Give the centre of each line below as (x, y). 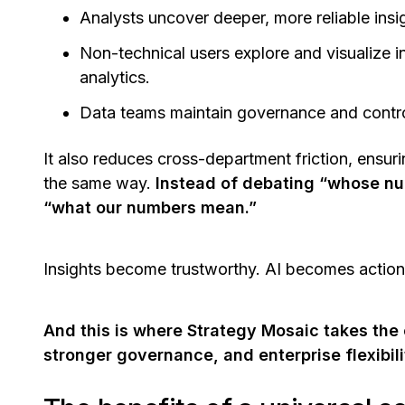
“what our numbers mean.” (150, 208)
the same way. (97, 184)
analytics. (117, 78)
